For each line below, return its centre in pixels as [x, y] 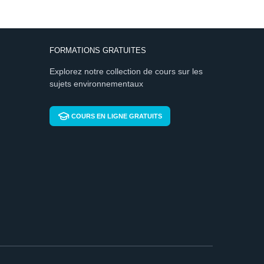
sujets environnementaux [96, 84]
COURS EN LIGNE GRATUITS [117, 116]
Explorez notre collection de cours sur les [126, 71]
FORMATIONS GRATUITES [98, 50]
